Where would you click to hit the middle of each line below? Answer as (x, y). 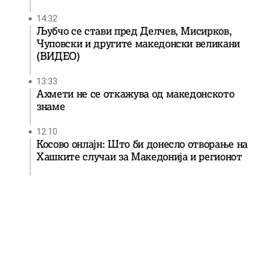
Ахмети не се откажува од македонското (135, 94)
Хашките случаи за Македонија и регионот (139, 157)
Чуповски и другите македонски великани (138, 44)
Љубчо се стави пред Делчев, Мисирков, (134, 31)
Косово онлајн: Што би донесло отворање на (142, 144)
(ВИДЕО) (58, 56)
